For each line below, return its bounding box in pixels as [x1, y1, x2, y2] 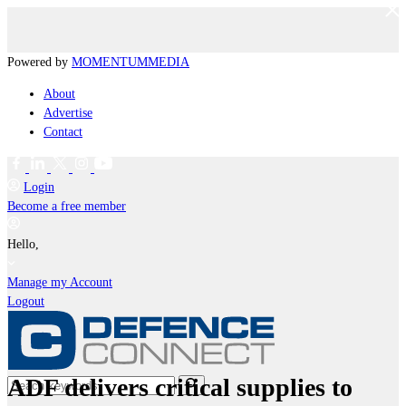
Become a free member [7, 199, 126, 213]
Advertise [43, 106, 92, 120]
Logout [7, 295, 44, 308]
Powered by [7, 55, 72, 69]
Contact [43, 125, 82, 139]
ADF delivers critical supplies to [7, 372, 353, 401]
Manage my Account [7, 275, 112, 289]
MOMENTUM [72, 55, 148, 69]
